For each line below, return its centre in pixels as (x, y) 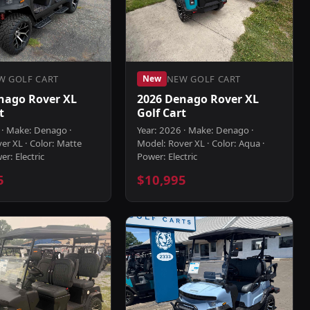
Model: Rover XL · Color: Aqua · (201, 143)
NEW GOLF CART (204, 79)
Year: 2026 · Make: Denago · (195, 130)
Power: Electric (167, 156)
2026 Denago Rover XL (198, 99)
